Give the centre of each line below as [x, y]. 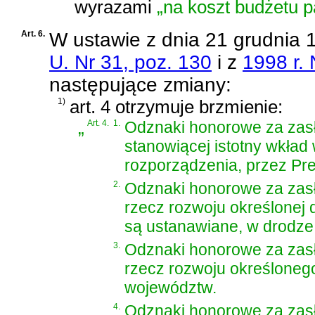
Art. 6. [33, 34]
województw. [171, 288]
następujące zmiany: [140, 85]
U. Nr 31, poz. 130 [130, 63]
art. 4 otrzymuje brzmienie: [176, 107]
